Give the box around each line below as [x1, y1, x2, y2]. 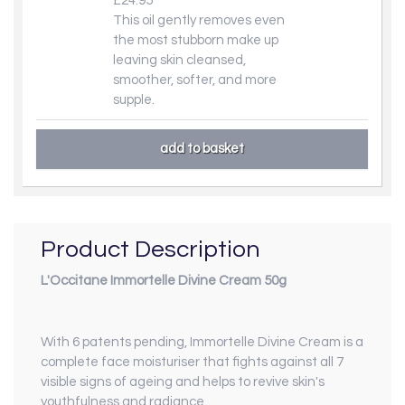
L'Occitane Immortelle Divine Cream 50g [41, 274, 287, 288]
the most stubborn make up [113, 33, 278, 47]
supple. [113, 92, 155, 107]
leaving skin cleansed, [113, 52, 246, 67]
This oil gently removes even [113, 13, 285, 27]
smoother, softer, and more [113, 72, 277, 87]
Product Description [41, 236, 260, 262]
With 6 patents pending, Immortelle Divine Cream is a [41, 335, 363, 350]
